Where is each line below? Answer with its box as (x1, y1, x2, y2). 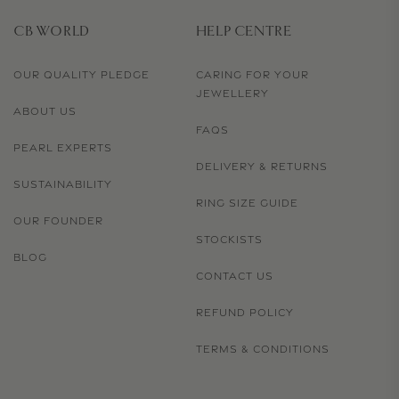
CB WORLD (13, 23, 90, 41)
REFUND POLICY (195, 306, 294, 320)
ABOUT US (13, 105, 77, 118)
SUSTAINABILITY (13, 178, 112, 191)
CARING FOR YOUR (195, 69, 309, 82)
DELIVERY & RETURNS (195, 160, 328, 174)
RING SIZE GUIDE (195, 197, 298, 210)
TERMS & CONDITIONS (195, 343, 330, 356)
